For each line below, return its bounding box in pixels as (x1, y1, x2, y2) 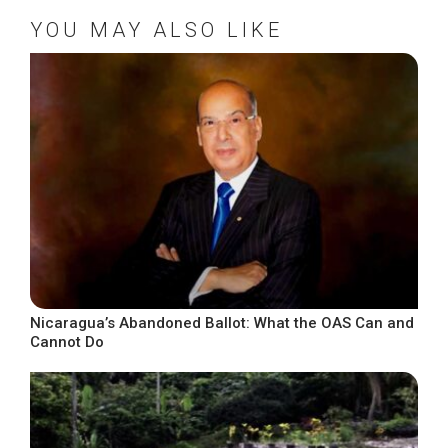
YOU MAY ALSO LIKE (30, 18, 283, 43)
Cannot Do (30, 332, 104, 351)
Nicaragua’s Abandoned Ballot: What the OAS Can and (30, 313, 414, 332)
